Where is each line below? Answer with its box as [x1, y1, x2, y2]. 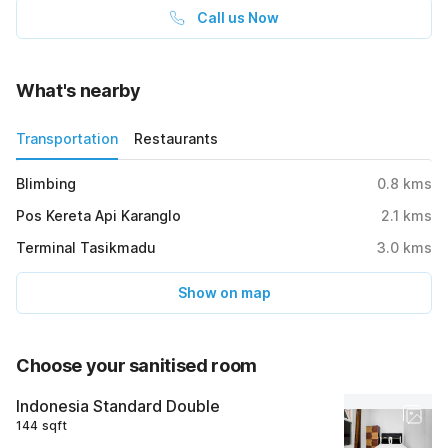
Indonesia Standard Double [16, 396, 220, 417]
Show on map [177, 284, 271, 302]
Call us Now [197, 9, 279, 27]
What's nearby [16, 80, 141, 102]
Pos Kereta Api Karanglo [16, 207, 181, 225]
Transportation [16, 130, 118, 148]
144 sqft [16, 418, 68, 434]
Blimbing [16, 175, 76, 193]
